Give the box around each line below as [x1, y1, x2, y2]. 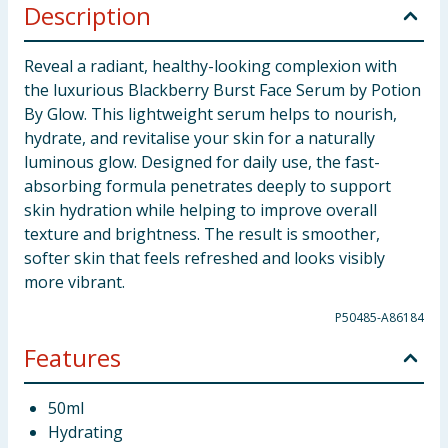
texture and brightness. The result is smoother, [24, 223, 380, 245]
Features [24, 341, 121, 374]
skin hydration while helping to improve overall [24, 199, 377, 221]
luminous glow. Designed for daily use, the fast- [24, 151, 380, 173]
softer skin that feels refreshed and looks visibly [24, 247, 385, 269]
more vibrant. [24, 271, 125, 293]
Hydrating [48, 421, 123, 443]
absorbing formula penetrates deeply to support [24, 175, 391, 197]
